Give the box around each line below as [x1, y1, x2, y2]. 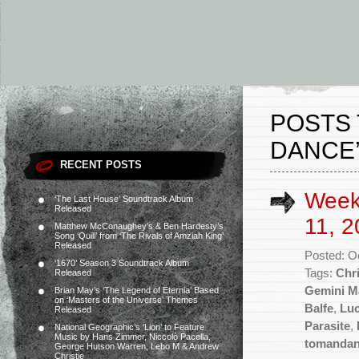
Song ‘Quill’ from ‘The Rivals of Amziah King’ [54, 231, 224, 240]
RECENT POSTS [60, 159, 142, 171]
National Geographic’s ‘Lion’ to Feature [54, 322, 204, 332]
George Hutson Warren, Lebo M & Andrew [54, 341, 219, 351]
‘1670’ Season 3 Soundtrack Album [54, 258, 189, 268]
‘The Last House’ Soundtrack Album [54, 194, 193, 204]
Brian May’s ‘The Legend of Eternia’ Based [54, 285, 219, 295]
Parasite [305, 320, 350, 333]
